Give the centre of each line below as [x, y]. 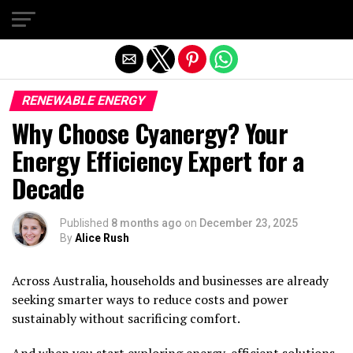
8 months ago [147, 223]
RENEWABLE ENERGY [84, 100]
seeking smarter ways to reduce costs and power [150, 299]
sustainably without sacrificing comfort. [126, 318]
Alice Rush [102, 238]
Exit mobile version [176, 18]
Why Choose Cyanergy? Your [150, 133]
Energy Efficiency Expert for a [158, 160]
